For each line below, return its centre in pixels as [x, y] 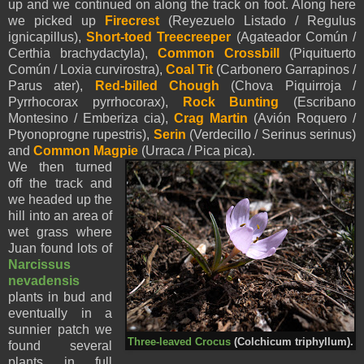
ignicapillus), [48, 37]
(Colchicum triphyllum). [292, 342]
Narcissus [39, 264]
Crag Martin [211, 118]
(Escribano [317, 102]
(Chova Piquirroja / [288, 85]
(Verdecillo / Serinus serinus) [271, 134]
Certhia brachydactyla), [83, 53]
